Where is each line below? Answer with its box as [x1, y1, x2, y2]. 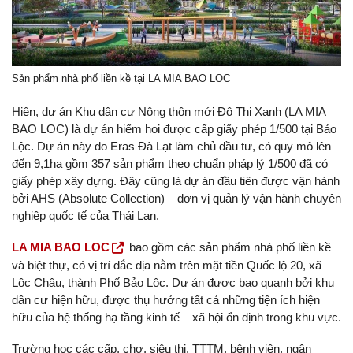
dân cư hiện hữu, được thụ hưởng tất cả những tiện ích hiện [12, 293, 320, 307]
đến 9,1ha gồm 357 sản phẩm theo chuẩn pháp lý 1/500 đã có [12, 157, 328, 171]
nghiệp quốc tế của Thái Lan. [12, 209, 159, 223]
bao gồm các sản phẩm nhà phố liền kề [126, 240, 331, 255]
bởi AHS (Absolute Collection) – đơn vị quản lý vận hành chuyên [12, 191, 341, 206]
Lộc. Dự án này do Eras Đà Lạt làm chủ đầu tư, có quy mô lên [12, 139, 331, 154]
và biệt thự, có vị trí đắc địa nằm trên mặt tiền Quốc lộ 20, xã [12, 258, 321, 273]
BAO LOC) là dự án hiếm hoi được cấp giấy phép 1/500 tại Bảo [12, 122, 336, 136]
